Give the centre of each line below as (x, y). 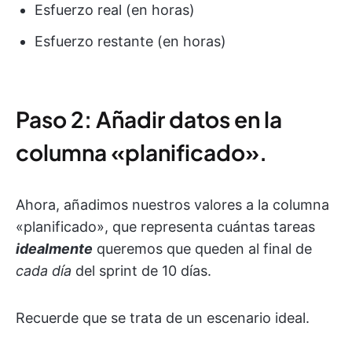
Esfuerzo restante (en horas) (130, 42)
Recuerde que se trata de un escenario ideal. (163, 318)
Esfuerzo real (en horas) (115, 10)
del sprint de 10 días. (141, 271)
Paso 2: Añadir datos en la (149, 119)
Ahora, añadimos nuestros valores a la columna (172, 205)
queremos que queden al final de (202, 249)
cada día (44, 271)
